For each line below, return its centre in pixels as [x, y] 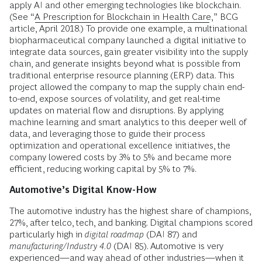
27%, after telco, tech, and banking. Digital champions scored [131, 222]
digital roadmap [114, 234]
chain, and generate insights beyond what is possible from [125, 63]
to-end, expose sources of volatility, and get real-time [115, 98]
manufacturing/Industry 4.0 [60, 246]
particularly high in [47, 234]
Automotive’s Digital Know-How [83, 189]
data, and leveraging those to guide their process [107, 133]
